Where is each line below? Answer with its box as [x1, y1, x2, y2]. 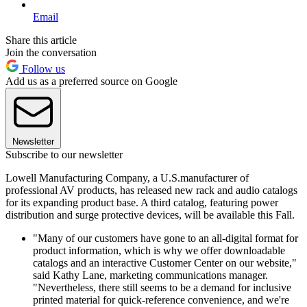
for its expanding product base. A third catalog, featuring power [5, 196, 278, 208]
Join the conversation [5, 46, 97, 58]
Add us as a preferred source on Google [5, 75, 177, 87]
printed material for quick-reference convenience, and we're [33, 293, 289, 306]
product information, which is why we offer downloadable [33, 244, 285, 256]
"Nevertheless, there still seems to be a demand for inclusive [33, 281, 291, 293]
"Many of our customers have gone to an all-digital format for [33, 232, 298, 244]
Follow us [19, 62, 65, 75]
